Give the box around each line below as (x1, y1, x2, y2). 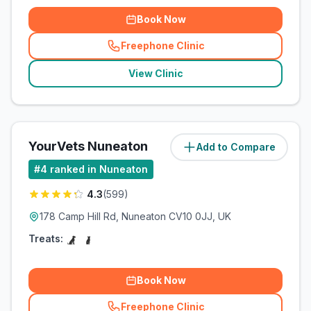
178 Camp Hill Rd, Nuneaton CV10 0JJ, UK (40, 210, 231, 222)
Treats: (28, 233, 63, 244)
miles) (253, 141, 283, 153)
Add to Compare (196, 141, 276, 153)
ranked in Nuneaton (50, 163, 148, 175)
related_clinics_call (158, 45, 255, 58)
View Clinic (128, 67, 183, 79)
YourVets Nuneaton (28, 139, 148, 153)
